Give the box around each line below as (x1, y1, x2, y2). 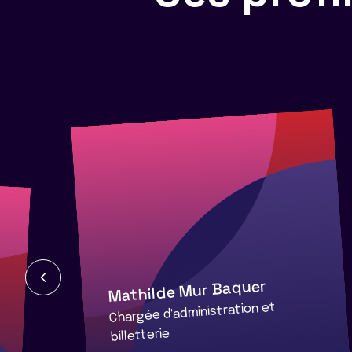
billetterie (110, 326, 170, 344)
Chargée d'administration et (108, 299, 277, 325)
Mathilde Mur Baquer (107, 274, 267, 306)
